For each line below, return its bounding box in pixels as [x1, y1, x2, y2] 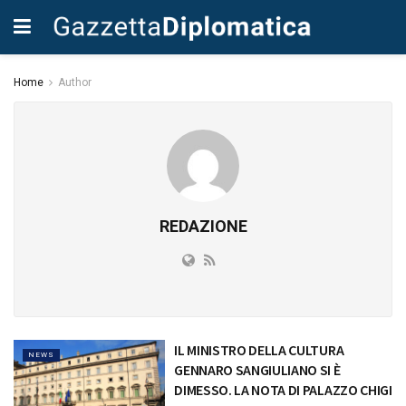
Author [58, 76, 92, 89]
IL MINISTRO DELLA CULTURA [174, 341, 344, 359]
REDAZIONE [159, 217, 247, 236]
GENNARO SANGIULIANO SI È [174, 361, 341, 379]
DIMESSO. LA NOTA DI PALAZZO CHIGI [174, 381, 392, 399]
